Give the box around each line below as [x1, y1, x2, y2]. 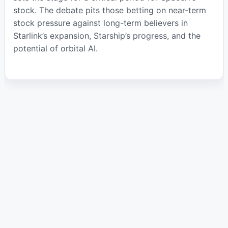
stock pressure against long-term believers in [13, 18, 188, 28]
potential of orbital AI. [13, 43, 98, 54]
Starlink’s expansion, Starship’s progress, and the [13, 31, 201, 41]
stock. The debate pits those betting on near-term [13, 5, 206, 16]
